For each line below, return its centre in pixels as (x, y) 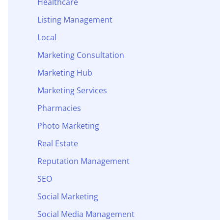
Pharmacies (59, 108)
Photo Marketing (68, 125)
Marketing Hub (65, 72)
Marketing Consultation (81, 55)
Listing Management (75, 19)
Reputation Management (83, 161)
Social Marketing (68, 196)
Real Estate (58, 143)
